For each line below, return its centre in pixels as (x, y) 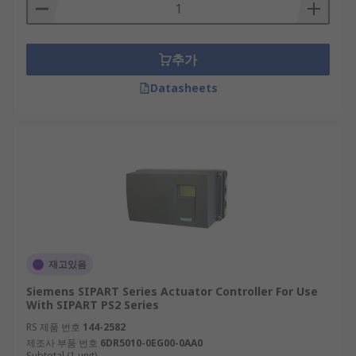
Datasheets (184, 88)
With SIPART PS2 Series (93, 305)
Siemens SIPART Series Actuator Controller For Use (172, 291)
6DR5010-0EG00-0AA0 (151, 343)
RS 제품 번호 (53, 327)
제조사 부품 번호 (62, 343)
